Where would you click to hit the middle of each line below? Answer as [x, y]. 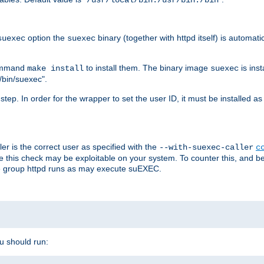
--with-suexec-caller [206, 147]
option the [46, 37]
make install [55, 68]
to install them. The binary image [147, 67]
